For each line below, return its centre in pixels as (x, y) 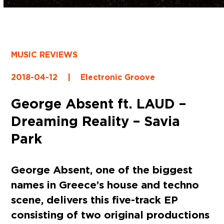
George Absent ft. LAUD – (99, 103)
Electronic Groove (118, 77)
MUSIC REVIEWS (44, 54)
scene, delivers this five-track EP (95, 199)
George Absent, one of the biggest (102, 169)
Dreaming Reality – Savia (96, 121)
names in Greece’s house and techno (105, 184)
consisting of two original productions (110, 214)
